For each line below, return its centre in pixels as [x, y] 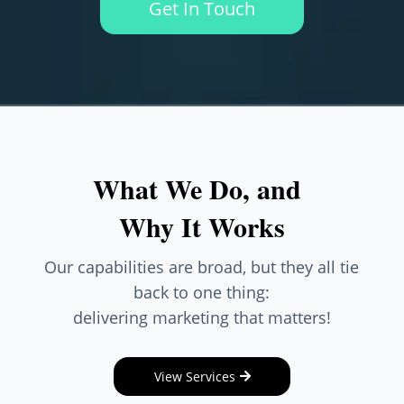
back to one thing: [202, 293]
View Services [195, 377]
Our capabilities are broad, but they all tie [202, 267]
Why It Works [202, 227]
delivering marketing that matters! [202, 318]
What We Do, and [202, 189]
